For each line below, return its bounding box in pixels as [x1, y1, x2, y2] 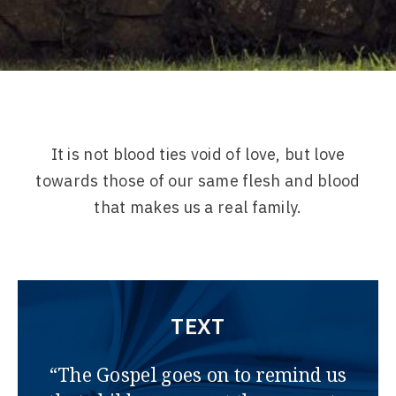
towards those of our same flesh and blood [35, 170, 361, 191]
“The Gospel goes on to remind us [49, 362, 347, 388]
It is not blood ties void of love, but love [50, 143, 346, 164]
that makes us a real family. [94, 196, 302, 217]
